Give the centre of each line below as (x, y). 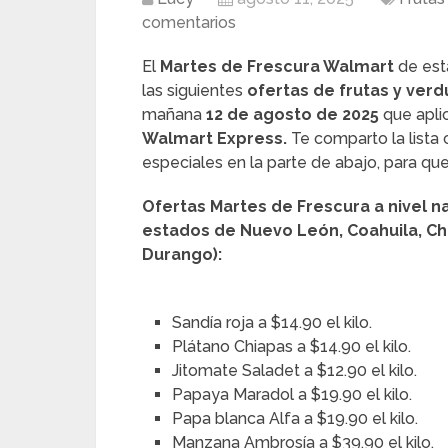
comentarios (189, 22)
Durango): (182, 254)
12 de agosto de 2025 (294, 114)
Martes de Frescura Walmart (277, 66)
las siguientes (194, 90)
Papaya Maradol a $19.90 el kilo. (292, 394)
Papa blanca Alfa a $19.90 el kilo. (295, 418)
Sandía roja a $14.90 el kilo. (272, 322)
